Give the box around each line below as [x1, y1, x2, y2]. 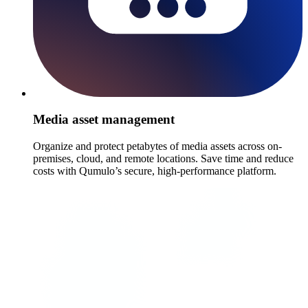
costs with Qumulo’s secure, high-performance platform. [33, 165, 276, 177]
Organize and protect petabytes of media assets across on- [33, 140, 282, 153]
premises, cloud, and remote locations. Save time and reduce [33, 153, 294, 165]
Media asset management [33, 112, 175, 127]
